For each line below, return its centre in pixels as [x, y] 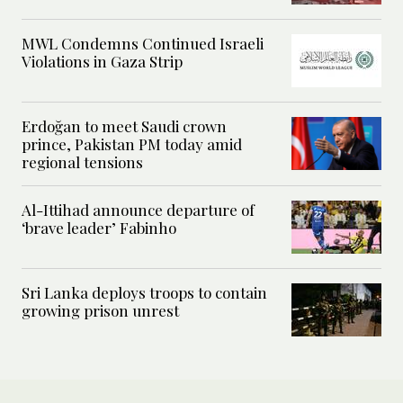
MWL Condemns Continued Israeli [143, 44]
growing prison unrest [100, 311]
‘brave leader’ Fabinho [99, 228]
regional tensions [82, 162]
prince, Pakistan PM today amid [132, 144]
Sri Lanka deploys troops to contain [144, 293]
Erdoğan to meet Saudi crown [124, 126]
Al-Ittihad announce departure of [138, 210]
